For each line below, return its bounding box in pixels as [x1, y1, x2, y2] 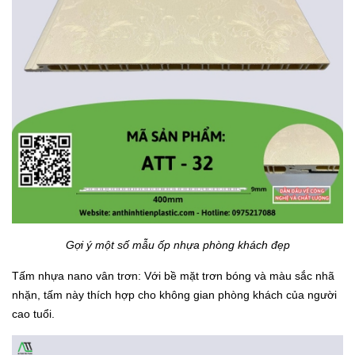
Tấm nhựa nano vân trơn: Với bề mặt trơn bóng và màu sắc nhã [12, 269, 334, 282]
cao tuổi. [12, 307, 55, 320]
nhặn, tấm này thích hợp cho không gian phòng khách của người [12, 288, 337, 301]
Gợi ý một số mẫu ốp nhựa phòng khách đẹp [65, 238, 290, 251]
